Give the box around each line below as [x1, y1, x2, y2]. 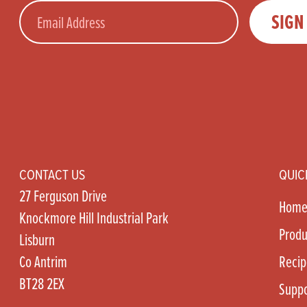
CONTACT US [19, 165, 85, 184]
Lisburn [19, 228, 55, 251]
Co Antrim [19, 250, 67, 273]
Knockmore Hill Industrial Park [19, 206, 169, 229]
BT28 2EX [19, 272, 64, 295]
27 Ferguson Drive [19, 184, 107, 207]
